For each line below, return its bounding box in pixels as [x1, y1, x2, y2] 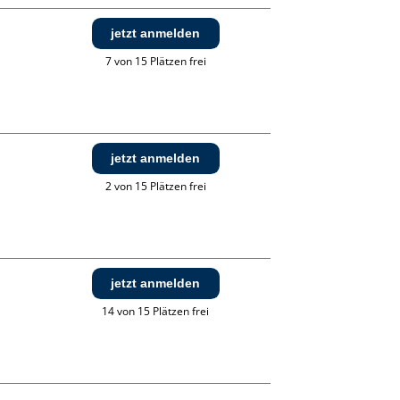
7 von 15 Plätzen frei [104, 54, 206, 70]
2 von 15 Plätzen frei [104, 179, 206, 195]
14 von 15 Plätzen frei [102, 304, 210, 320]
